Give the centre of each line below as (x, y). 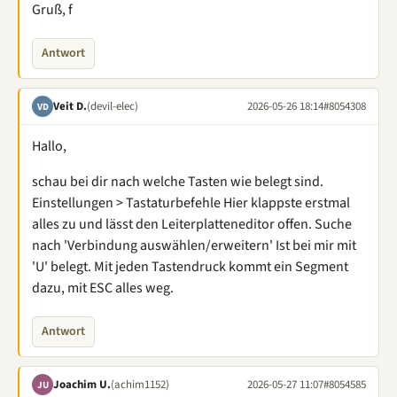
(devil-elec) (113, 106)
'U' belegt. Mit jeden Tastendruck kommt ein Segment (190, 267)
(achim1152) (140, 384)
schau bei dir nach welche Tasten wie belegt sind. (178, 182)
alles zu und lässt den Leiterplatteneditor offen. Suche (192, 224)
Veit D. (70, 106)
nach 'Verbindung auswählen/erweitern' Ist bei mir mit (194, 245)
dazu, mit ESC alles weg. (103, 288)
